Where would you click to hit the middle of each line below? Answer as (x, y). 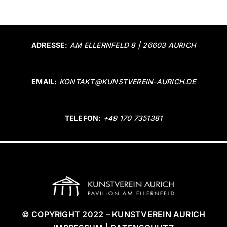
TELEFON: (83, 118)
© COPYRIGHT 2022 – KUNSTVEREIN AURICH (113, 215)
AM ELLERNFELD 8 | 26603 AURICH (133, 45)
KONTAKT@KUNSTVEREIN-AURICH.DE (126, 82)
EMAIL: (44, 82)
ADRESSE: (49, 45)
